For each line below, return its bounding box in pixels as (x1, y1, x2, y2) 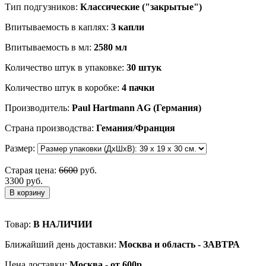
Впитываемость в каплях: (5, 21, 111, 32)
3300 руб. (5, 175, 43, 186)
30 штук (126, 62, 161, 72)
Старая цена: (5, 164, 59, 175)
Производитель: (5, 102, 72, 113)
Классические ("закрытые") (80, 1, 202, 12)
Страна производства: (5, 122, 96, 133)
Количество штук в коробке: (5, 82, 122, 93)
